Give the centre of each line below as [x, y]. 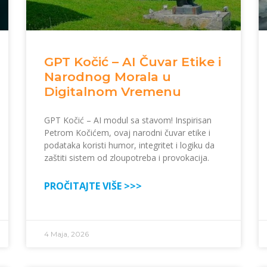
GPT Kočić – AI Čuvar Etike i [133, 62]
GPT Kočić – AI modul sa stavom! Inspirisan [128, 120]
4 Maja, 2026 [66, 234]
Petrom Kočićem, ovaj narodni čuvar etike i [127, 133]
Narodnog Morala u [108, 77]
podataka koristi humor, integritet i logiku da [129, 145]
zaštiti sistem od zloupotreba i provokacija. [127, 158]
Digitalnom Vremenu [113, 92]
